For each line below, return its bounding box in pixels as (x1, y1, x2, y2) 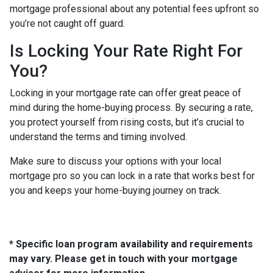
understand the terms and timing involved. (10, 130, 187, 143)
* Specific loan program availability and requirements (9, 238, 253, 250)
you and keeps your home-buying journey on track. (10, 184, 221, 196)
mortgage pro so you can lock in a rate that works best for (10, 169, 255, 182)
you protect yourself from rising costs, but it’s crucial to (10, 116, 244, 128)
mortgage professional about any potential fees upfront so (10, 2, 259, 15)
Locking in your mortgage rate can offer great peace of (10, 87, 241, 99)
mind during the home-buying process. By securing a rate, (10, 101, 253, 113)
